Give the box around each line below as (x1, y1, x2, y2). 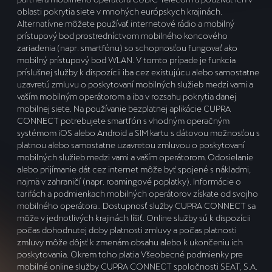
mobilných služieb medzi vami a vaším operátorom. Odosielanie (17, 151, 253, 162)
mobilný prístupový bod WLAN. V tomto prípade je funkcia (17, 54, 236, 65)
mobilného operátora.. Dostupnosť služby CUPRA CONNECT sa (17, 200, 256, 211)
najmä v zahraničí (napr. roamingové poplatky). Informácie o (17, 175, 241, 186)
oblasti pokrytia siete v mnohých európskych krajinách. (17, 5, 222, 16)
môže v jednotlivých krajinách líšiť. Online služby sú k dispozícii (17, 212, 251, 223)
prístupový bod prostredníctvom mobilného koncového (17, 30, 228, 41)
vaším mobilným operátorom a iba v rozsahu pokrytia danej (17, 90, 236, 101)
